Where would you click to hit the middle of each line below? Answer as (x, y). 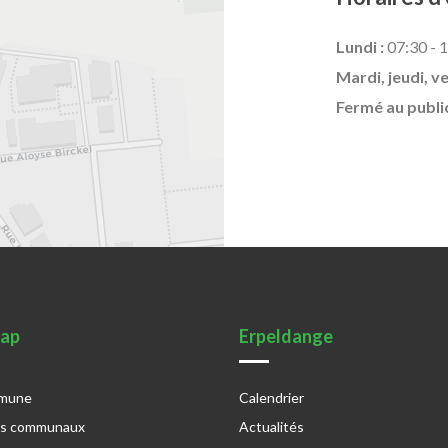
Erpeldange (286, 335)
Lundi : (360, 46)
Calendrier (271, 397)
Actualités (271, 426)
